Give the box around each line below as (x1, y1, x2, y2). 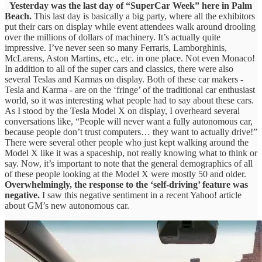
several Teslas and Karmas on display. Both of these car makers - (5, 74, 243, 84)
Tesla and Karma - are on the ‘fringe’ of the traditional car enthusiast (5, 84, 255, 95)
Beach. (5, 11, 32, 21)
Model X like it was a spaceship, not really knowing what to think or (5, 147, 257, 158)
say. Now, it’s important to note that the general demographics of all (5, 158, 253, 168)
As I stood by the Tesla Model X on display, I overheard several (5, 105, 240, 116)
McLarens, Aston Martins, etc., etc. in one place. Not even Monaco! (5, 53, 255, 63)
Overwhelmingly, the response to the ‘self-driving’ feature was (5, 179, 248, 189)
